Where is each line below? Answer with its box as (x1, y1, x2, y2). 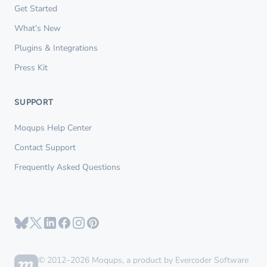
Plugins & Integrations (14, 42, 98, 54)
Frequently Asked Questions (14, 162, 120, 173)
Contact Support (14, 142, 76, 154)
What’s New (14, 23, 61, 35)
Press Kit (14, 62, 48, 74)
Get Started (14, 3, 57, 15)
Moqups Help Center (14, 122, 92, 134)
